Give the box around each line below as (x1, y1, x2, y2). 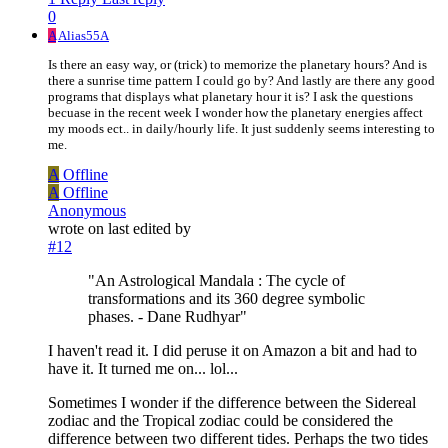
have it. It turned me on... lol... (48, 359, 238, 377)
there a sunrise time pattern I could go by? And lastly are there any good (48, 72, 435, 88)
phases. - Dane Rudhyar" (88, 307, 247, 325)
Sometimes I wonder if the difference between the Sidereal (48, 393, 416, 411)
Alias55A (58, 27, 109, 43)
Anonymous (48, 201, 126, 219)
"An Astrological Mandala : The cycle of (88, 271, 345, 289)
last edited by (108, 219, 191, 237)
